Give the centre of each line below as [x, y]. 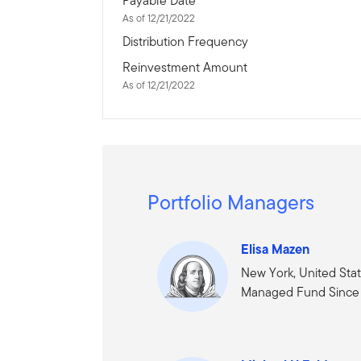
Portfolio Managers [231, 203]
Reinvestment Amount [185, 68]
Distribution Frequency [186, 42]
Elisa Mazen [276, 249]
